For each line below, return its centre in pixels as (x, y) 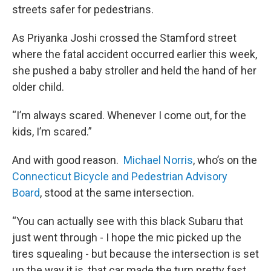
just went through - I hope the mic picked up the (127, 237)
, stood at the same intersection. (117, 193)
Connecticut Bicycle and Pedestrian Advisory (120, 176)
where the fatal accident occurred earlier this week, (135, 54)
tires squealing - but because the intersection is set (135, 254)
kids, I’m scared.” (52, 132)
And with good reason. (68, 160)
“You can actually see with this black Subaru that (128, 221)
